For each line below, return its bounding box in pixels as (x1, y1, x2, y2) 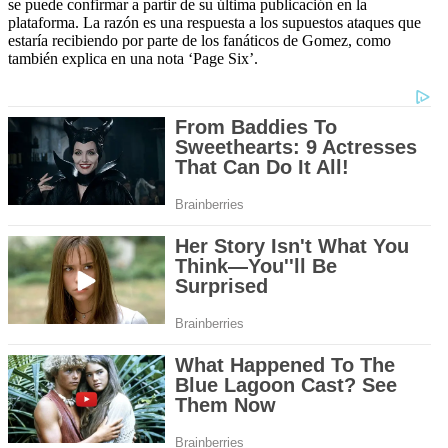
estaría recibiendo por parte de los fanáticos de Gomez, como (8, 32, 391, 50)
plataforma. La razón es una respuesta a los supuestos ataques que (8, 14, 421, 32)
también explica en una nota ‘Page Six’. (8, 50, 258, 68)
